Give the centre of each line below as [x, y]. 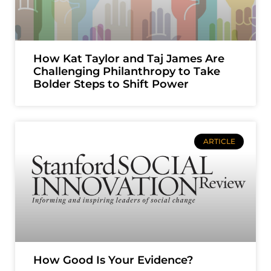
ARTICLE [219, 141]
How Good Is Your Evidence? [113, 260]
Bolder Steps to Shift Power [111, 84]
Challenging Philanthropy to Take [127, 71]
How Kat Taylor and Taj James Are [129, 58]
